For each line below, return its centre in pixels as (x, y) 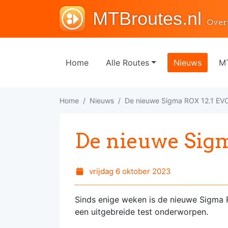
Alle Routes (127, 63)
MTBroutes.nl (147, 19)
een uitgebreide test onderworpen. (143, 212)
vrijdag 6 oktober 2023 (129, 171)
